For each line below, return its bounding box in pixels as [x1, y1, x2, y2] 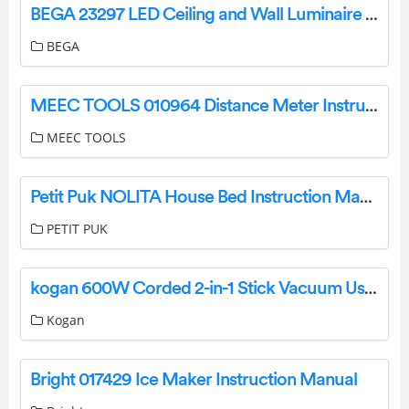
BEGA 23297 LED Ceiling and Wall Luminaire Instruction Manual [365, 5, 378, 26]
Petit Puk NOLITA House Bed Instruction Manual [360, 187, 372, 208]
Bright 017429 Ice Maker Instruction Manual [30, 371, 357, 390]
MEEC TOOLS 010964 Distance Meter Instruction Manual [365, 96, 378, 117]
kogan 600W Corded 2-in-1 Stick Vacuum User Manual [364, 278, 377, 299]
